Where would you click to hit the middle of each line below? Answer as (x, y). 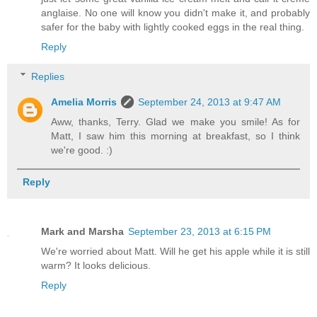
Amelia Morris (84, 102)
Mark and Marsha (82, 231)
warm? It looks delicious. (96, 265)
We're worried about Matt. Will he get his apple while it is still (175, 251)
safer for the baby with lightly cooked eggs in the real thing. (173, 27)
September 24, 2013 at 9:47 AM (210, 102)
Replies (48, 76)
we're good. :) (82, 150)
